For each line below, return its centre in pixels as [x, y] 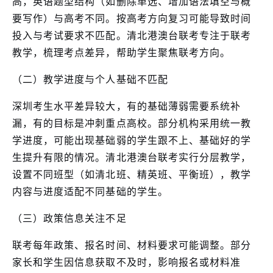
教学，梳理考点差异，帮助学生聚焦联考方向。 [122, 52]
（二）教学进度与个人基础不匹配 [90, 79]
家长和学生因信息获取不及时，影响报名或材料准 [127, 262]
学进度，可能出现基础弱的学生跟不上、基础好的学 [132, 140]
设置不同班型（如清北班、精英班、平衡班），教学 [132, 174]
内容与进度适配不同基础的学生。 [90, 191]
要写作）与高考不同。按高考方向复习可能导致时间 [132, 18]
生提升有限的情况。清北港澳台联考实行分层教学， [132, 157]
